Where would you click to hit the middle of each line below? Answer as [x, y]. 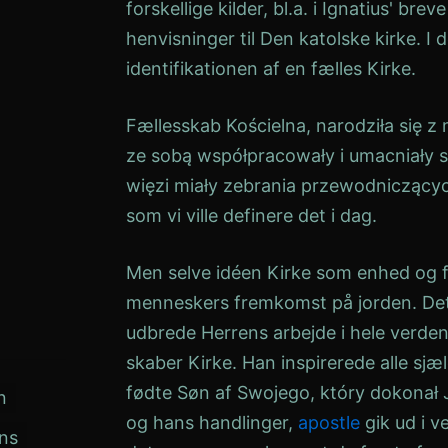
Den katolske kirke [338, 38]
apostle [329, 422]
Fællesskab [173, 125]
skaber [157, 362]
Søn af [204, 392]
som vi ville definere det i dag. [251, 215]
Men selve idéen [196, 272]
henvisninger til [193, 38]
